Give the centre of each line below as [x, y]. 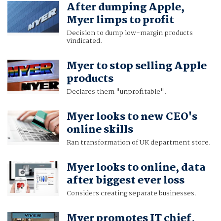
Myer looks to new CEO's [132, 117]
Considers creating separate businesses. [131, 194]
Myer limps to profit [120, 20]
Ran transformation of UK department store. [138, 143]
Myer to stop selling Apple [136, 66]
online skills [100, 130]
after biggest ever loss [125, 181]
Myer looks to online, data [136, 168]
